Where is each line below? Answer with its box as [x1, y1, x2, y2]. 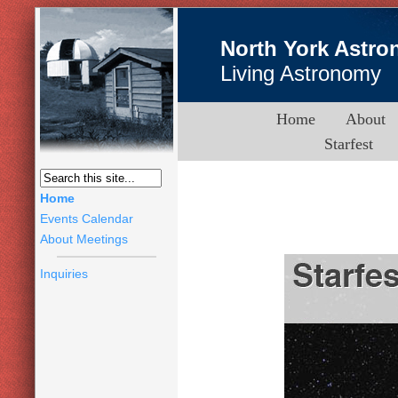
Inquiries [40, 267, 88, 281]
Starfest [324, 135, 373, 153]
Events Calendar [40, 211, 133, 226]
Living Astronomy [220, 60, 381, 85]
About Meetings [40, 232, 128, 246]
